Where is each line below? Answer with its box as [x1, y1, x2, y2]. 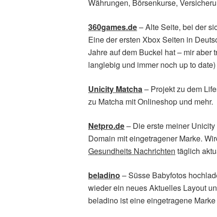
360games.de [88, 21, 137, 32]
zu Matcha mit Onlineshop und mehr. [88, 96, 213, 107]
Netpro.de [88, 120, 124, 131]
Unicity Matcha [88, 83, 142, 94]
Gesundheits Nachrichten [88, 145, 175, 156]
